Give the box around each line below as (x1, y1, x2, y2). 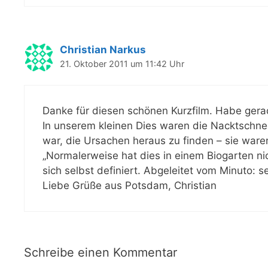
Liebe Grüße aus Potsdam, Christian (42, 179, 217, 192)
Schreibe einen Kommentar (24, 245, 177, 260)
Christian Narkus (60, 43, 146, 56)
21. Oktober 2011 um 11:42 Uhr (60, 58, 184, 69)
